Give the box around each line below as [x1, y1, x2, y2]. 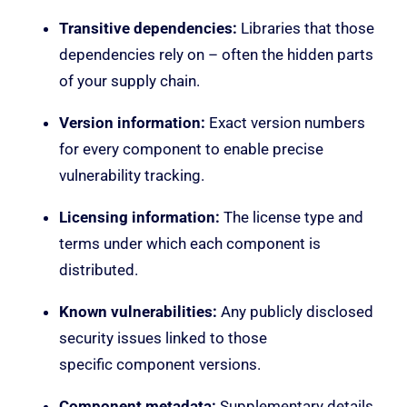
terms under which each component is [59, 233, 321, 253]
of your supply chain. [59, 71, 200, 90]
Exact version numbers [205, 113, 365, 132]
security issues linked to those [59, 328, 267, 347]
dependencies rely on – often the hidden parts [59, 45, 373, 64]
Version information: [59, 113, 205, 132]
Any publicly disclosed [217, 302, 373, 321]
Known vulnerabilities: [59, 302, 217, 321]
